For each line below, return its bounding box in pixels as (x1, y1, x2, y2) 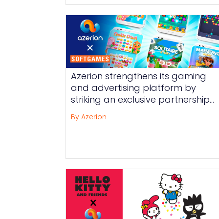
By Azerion (71, 112, 107, 122)
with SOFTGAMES (71, 105, 142, 118)
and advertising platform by (71, 82, 197, 94)
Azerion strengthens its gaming (71, 70, 207, 83)
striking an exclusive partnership (71, 93, 210, 106)
